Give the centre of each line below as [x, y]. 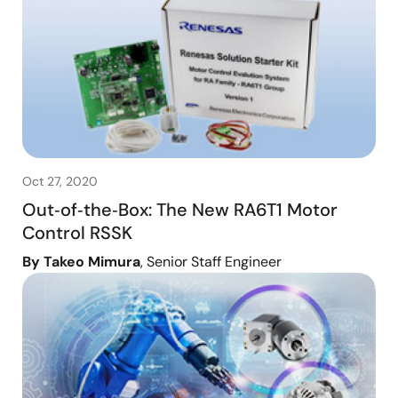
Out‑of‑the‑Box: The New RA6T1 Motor [180, 209]
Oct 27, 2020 [60, 181]
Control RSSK [77, 232]
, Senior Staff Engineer [211, 261]
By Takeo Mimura [81, 261]
